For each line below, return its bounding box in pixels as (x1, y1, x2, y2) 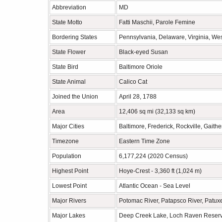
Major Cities (52, 123, 84, 130)
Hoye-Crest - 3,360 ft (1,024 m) (119, 167, 202, 174)
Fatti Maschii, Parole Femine (119, 19, 195, 26)
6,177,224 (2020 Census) (119, 153, 188, 160)
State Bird (52, 63, 78, 70)
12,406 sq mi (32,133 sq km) (119, 108, 195, 115)
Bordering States (52, 34, 97, 41)
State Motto (52, 19, 82, 26)
